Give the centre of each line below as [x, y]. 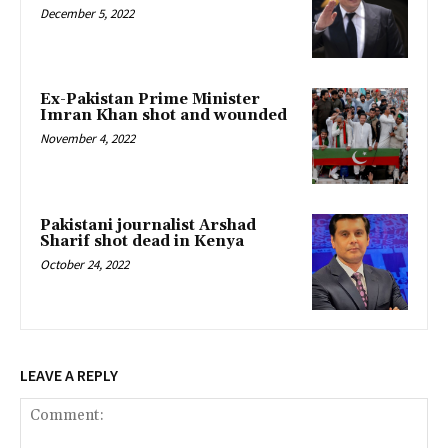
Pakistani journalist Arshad [148, 225]
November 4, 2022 [87, 139]
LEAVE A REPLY [69, 374]
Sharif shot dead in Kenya [142, 241]
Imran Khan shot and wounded [163, 116]
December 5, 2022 [87, 13]
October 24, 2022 [84, 264]
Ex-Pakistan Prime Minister [150, 100]
